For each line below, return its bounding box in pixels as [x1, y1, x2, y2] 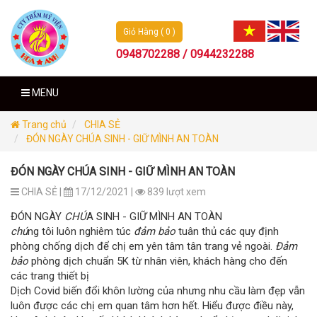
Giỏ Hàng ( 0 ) [123, 27, 176, 37]
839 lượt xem [145, 185, 206, 197]
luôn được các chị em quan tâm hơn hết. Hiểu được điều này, [11, 299, 294, 312]
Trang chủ [20, 118, 67, 130]
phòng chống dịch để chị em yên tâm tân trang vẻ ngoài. [11, 239, 275, 253]
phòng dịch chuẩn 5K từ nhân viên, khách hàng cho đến [28, 254, 287, 267]
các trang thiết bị [11, 269, 89, 282]
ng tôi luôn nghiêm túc [28, 224, 131, 238]
